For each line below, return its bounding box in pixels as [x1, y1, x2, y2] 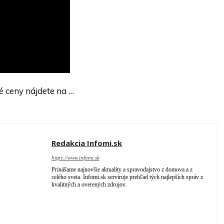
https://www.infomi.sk [51, 154, 99, 161]
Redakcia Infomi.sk [51, 138, 122, 148]
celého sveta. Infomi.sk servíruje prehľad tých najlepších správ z [51, 173, 203, 181]
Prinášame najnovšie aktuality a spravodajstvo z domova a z [51, 166, 192, 173]
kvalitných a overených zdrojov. [51, 181, 126, 188]
